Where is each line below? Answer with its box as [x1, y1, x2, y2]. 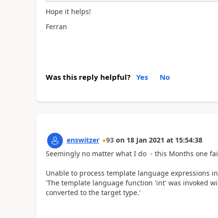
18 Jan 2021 [126, 135, 164, 145]
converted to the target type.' [45, 188, 141, 197]
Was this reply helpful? [45, 72, 130, 82]
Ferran [45, 21, 67, 31]
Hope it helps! [45, 7, 91, 16]
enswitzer [66, 135, 99, 145]
